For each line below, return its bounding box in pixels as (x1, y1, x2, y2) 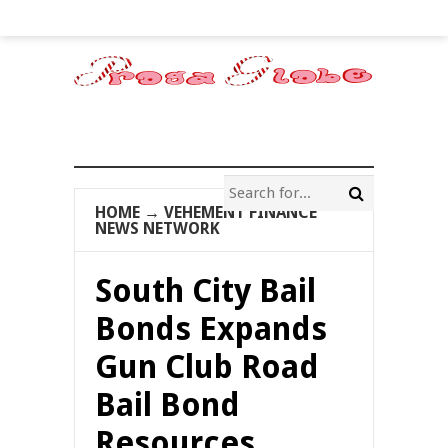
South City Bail (95, 272, 316, 310)
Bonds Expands (95, 310, 327, 348)
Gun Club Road (95, 348, 319, 386)
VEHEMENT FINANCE (164, 203, 317, 222)
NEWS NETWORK (95, 219, 220, 238)
